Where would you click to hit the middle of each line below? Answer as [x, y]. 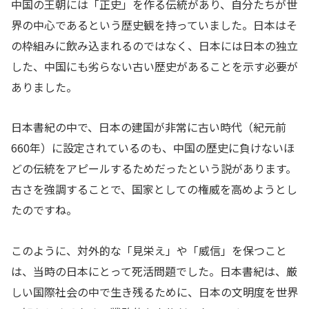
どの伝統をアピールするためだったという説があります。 [154, 169]
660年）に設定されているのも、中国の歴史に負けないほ [153, 148]
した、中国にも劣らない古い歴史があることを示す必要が [154, 66]
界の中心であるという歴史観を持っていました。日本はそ [154, 24]
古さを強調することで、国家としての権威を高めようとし [154, 189]
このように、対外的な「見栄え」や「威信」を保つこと [149, 251]
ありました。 [44, 87]
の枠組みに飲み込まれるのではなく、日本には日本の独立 [154, 45]
